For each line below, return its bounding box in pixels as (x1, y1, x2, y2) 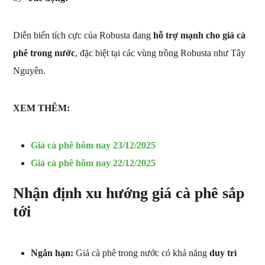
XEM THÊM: (13, 103, 73, 114)
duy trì (209, 248, 237, 258)
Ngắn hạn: (31, 248, 74, 258)
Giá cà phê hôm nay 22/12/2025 (31, 158, 156, 169)
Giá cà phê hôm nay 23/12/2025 (31, 140, 156, 151)
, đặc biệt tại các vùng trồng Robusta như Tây (75, 48, 246, 59)
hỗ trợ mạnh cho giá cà (153, 30, 246, 41)
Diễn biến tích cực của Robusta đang (13, 30, 154, 41)
